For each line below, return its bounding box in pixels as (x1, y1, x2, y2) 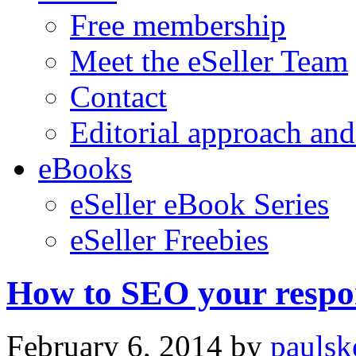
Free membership (70, 8, 286, 42)
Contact (70, 79, 167, 114)
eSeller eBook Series (70, 187, 329, 221)
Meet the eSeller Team (70, 44, 348, 78)
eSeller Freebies (70, 222, 269, 257)
